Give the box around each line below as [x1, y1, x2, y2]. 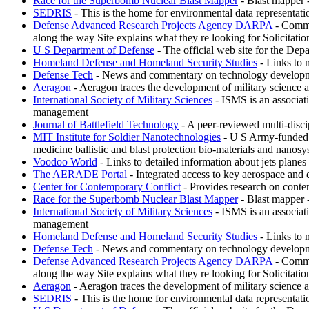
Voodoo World [33, 155, 97, 168]
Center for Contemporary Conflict [33, 180, 181, 192]
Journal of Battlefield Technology [33, 118, 179, 130]
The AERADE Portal [33, 168, 127, 180]
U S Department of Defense [33, 43, 154, 56]
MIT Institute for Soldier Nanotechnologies [33, 130, 221, 143]
